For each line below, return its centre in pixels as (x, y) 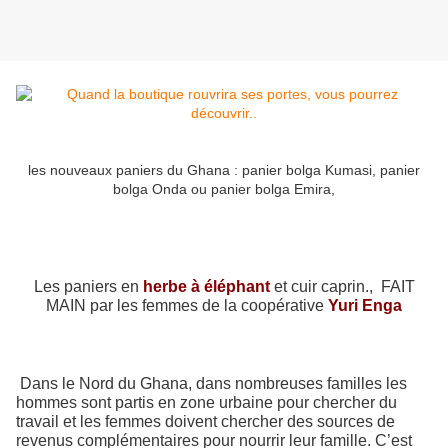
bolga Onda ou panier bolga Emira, (224, 189)
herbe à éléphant (206, 287)
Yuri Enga (365, 306)
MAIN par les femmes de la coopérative (187, 306)
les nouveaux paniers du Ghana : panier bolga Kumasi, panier (224, 170)
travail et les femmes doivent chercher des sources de (205, 422)
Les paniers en (88, 287)
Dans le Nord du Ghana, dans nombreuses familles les (213, 384)
